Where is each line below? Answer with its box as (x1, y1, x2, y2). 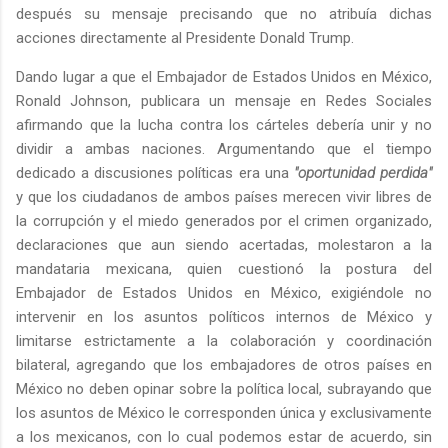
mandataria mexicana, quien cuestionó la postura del (16, 260, 432, 279)
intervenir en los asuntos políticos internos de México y (16, 308, 432, 327)
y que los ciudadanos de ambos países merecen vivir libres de (16, 188, 432, 207)
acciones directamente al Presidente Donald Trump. (16, 29, 354, 48)
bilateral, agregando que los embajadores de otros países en (16, 356, 432, 375)
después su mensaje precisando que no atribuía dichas (16, 5, 432, 24)
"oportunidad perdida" (293, 164, 433, 183)
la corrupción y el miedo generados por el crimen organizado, (16, 212, 432, 231)
